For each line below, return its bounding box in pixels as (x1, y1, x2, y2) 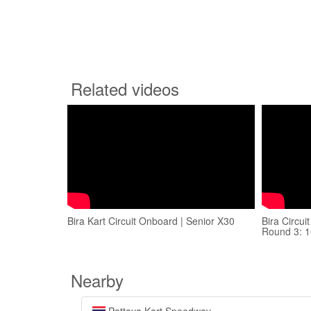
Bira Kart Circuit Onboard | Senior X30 (67, 214, 235, 228)
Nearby (71, 268, 124, 292)
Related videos (71, 76, 179, 101)
